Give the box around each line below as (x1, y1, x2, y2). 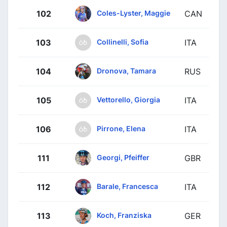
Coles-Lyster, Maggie (97, 8, 170, 17)
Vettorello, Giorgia (97, 95, 160, 104)
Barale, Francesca (97, 181, 158, 191)
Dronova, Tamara (97, 66, 156, 75)
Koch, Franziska (97, 210, 152, 219)
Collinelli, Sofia (97, 37, 148, 46)
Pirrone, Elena (97, 124, 145, 133)
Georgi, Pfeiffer (97, 153, 149, 162)
